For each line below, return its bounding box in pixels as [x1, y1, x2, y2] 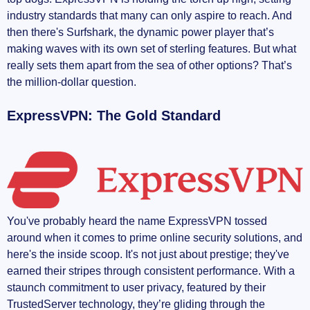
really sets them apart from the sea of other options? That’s [7, 60, 292, 72]
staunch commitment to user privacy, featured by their [7, 282, 266, 294]
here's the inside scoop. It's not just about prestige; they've [7, 248, 289, 261]
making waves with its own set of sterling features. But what [7, 43, 296, 55]
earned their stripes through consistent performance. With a [7, 265, 295, 277]
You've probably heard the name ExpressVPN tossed [7, 215, 267, 228]
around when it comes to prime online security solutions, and [7, 232, 302, 244]
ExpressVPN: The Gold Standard [7, 108, 221, 124]
